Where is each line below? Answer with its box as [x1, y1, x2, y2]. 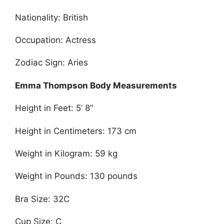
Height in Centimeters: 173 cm [15, 125, 136, 136]
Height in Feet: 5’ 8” [15, 103, 93, 113]
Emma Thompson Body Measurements [15, 80, 177, 90]
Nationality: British [15, 12, 88, 22]
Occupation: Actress [15, 35, 96, 45]
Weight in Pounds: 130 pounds [15, 171, 137, 181]
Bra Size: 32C [15, 193, 69, 204]
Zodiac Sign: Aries [15, 57, 88, 68]
